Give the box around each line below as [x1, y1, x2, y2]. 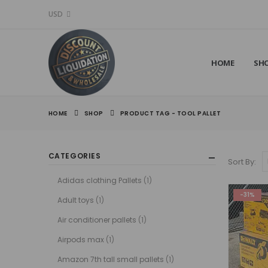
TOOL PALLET [176, 109, 221, 118]
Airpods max [57, 234, 104, 245]
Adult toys [57, 194, 94, 205]
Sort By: [228, 156, 257, 167]
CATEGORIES [48, 151, 101, 161]
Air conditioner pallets [57, 214, 136, 225]
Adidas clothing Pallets [57, 175, 142, 185]
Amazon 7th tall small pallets [57, 254, 164, 264]
